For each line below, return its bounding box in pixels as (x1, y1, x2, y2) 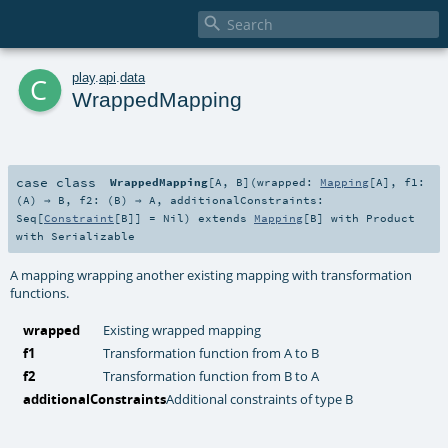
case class (16, 173, 96, 190)
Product (366, 210, 415, 225)
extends (191, 210, 254, 225)
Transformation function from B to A (103, 366, 320, 385)
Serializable (51, 228, 135, 243)
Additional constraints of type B (166, 389, 354, 408)
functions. (10, 283, 70, 302)
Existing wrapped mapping (103, 320, 262, 339)
